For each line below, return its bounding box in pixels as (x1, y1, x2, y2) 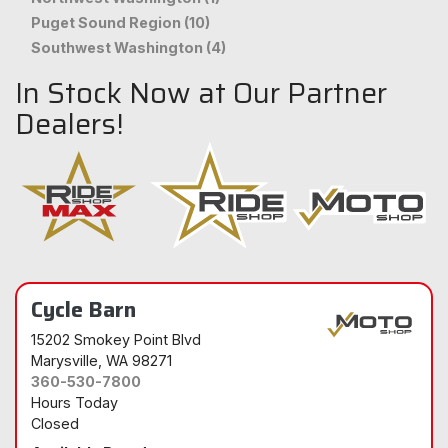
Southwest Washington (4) (31, 38, 226, 56)
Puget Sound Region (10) (31, 13, 210, 31)
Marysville (31, 351, 98, 369)
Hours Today (31, 393, 118, 411)
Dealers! (15, 100, 124, 147)
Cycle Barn (31, 291, 136, 326)
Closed (31, 414, 79, 432)
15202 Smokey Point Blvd (31, 330, 201, 348)
